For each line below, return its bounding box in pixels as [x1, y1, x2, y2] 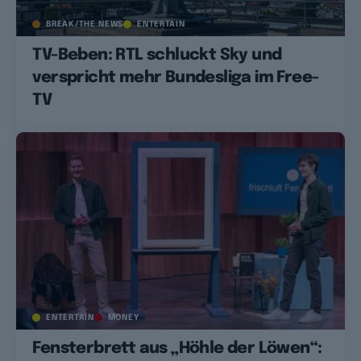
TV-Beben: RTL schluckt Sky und [32, 46, 282, 64]
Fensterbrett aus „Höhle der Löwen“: [32, 339, 322, 357]
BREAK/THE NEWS [46, 19, 124, 28]
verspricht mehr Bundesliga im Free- [32, 68, 319, 86]
